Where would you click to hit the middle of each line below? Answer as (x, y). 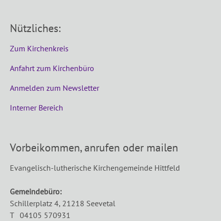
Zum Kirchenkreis (39, 48)
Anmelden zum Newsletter (55, 88)
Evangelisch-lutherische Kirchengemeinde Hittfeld (95, 168)
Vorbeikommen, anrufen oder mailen (94, 147)
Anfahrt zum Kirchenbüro (52, 68)
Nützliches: (35, 28)
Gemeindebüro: (36, 191)
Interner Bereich (37, 108)
